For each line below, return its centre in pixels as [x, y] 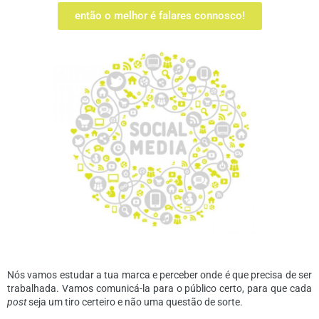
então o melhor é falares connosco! [159, 15]
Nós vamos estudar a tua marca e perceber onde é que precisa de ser [159, 275]
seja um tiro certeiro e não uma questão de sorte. [135, 302]
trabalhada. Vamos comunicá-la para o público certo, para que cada [159, 289]
